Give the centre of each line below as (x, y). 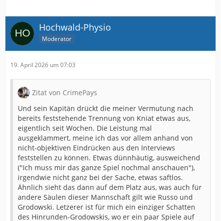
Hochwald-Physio (75, 27)
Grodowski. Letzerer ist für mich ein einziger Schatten (107, 207)
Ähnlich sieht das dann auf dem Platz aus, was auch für (110, 187)
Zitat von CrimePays (65, 92)
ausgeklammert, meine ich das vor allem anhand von (105, 138)
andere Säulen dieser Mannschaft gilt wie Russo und (105, 197)
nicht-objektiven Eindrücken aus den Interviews (96, 148)
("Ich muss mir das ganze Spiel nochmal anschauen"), (106, 167)
